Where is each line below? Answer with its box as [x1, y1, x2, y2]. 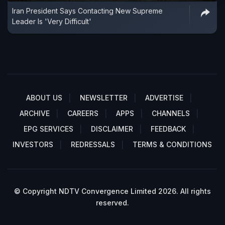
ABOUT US [26, 93, 62, 102]
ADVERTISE [145, 93, 183, 102]
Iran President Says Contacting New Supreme [12, 7, 163, 16]
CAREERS [67, 109, 98, 118]
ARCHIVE [20, 109, 50, 118]
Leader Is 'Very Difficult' [12, 17, 91, 26]
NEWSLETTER [80, 93, 128, 102]
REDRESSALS [71, 140, 115, 149]
